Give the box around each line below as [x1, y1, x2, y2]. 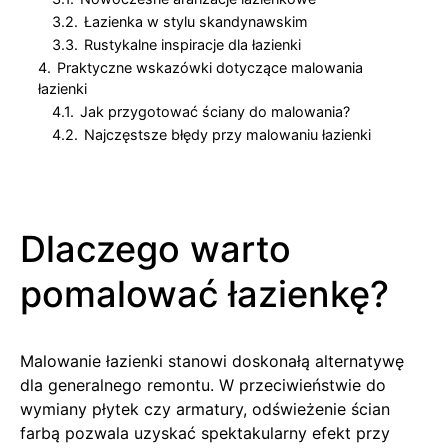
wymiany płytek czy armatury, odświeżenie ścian [20, 398, 390, 419]
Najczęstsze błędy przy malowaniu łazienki [84, 125, 371, 143]
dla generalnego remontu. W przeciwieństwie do [20, 374, 386, 395]
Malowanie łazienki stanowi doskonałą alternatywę [20, 350, 404, 371]
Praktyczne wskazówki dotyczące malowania [57, 58, 363, 76]
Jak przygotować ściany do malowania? [80, 102, 350, 120]
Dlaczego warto [20, 226, 291, 271]
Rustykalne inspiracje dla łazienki [84, 35, 301, 53]
